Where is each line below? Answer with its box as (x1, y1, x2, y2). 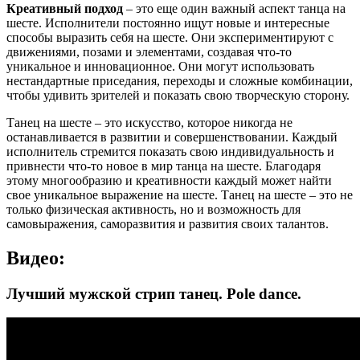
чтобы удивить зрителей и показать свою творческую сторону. (6, 88, 350, 102)
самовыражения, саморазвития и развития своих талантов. (6, 216, 329, 231)
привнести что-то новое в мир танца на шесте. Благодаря (6, 158, 321, 173)
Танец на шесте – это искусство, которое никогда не (6, 115, 292, 129)
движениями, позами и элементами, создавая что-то (6, 44, 292, 59)
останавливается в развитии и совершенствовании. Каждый (6, 129, 337, 144)
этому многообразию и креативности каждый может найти (6, 173, 332, 187)
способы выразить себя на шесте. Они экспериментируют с (6, 30, 333, 44)
